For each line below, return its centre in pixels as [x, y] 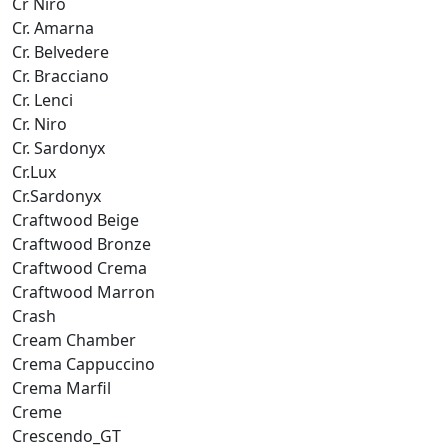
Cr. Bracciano [60, 75]
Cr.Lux [34, 171]
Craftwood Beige [75, 219]
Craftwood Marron [83, 291]
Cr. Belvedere [60, 51]
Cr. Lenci [42, 99]
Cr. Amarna [53, 27]
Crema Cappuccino [83, 363]
